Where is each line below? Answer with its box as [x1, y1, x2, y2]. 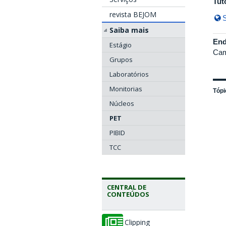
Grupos [109, 54, 133, 64]
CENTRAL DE [107, 182, 146, 192]
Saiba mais [109, 25, 149, 35]
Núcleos [109, 98, 134, 108]
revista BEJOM [109, 10, 156, 19]
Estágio [109, 40, 132, 49]
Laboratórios [109, 69, 149, 79]
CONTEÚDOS [107, 189, 149, 199]
